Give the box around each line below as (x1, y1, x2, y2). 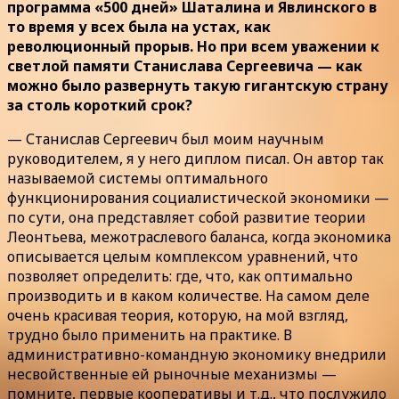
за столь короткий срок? (7, 94, 192, 115)
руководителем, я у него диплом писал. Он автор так (7, 148, 384, 168)
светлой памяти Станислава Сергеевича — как (7, 55, 362, 76)
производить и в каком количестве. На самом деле (7, 285, 370, 305)
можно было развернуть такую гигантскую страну (7, 75, 388, 95)
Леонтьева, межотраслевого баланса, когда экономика (7, 226, 391, 247)
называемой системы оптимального (7, 167, 268, 188)
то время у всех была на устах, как (7, 16, 271, 37)
